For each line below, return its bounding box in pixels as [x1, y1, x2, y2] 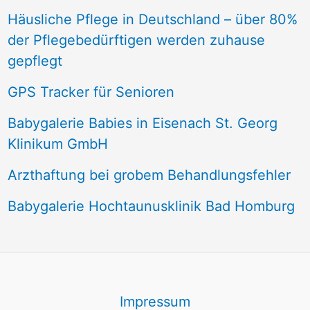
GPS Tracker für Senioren [7, 84, 174, 101]
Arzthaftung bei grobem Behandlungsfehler [7, 167, 291, 184]
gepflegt [7, 53, 62, 70]
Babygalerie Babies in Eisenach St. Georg [7, 115, 277, 132]
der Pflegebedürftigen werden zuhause [7, 32, 265, 49]
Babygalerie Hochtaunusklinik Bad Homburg [7, 198, 295, 215]
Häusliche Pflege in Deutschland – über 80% [7, 11, 298, 28]
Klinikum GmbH [7, 136, 108, 153]
